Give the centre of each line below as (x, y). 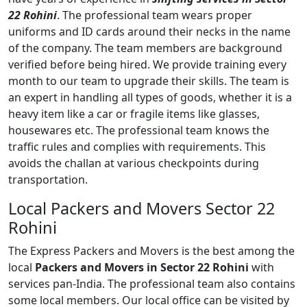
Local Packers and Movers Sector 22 (142, 208)
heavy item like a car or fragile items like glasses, (134, 113)
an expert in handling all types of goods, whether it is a (150, 97)
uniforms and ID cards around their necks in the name (149, 31)
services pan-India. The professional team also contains (152, 283)
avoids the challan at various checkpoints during (134, 163)
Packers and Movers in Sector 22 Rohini (142, 267)
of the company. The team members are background (145, 48)
